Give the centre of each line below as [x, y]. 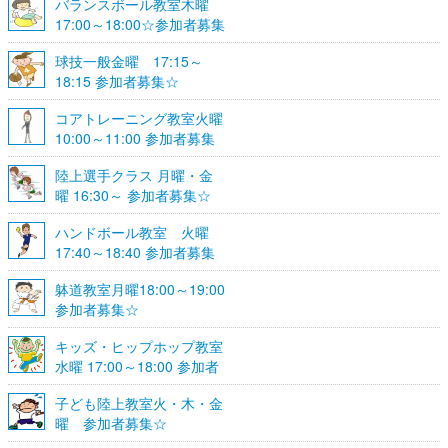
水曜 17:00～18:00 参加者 [137, 365]
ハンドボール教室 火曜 [132, 231]
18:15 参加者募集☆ [117, 80]
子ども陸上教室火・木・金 [139, 402]
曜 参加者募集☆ [111, 422]
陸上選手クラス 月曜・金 [134, 174]
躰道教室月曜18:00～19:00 [140, 288]
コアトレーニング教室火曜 [139, 117]
